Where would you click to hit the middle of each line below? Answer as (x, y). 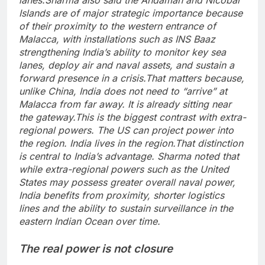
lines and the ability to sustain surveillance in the (126, 208)
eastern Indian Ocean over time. (90, 221)
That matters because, (195, 78)
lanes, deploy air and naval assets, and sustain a (127, 65)
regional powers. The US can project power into (126, 130)
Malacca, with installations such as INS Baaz (117, 39)
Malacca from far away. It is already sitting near (125, 104)
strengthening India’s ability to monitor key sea (122, 52)
